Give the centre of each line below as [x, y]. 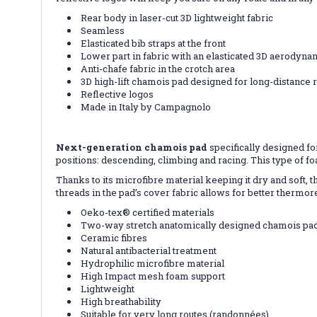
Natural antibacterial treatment [149, 250]
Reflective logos [117, 94]
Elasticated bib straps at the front [154, 43]
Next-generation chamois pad [132, 147]
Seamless [103, 30]
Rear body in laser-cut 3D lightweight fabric [177, 17]
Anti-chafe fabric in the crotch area [158, 68]
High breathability [121, 301]
